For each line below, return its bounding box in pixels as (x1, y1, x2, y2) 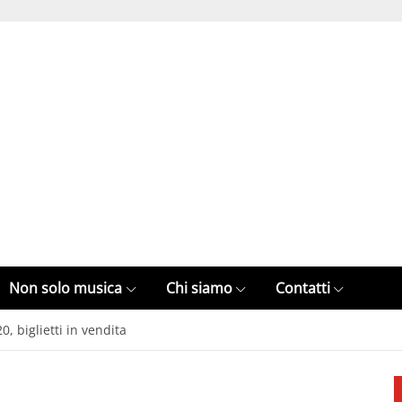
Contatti (275, 278, 330, 298)
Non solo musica (9, 278, 123, 298)
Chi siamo (165, 278, 232, 298)
